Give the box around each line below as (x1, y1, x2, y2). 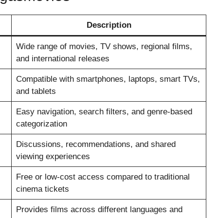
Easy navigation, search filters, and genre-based (16, 107, 192, 116)
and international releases (16, 54, 109, 63)
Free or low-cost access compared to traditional (16, 172, 190, 182)
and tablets (16, 87, 56, 96)
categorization (16, 119, 67, 128)
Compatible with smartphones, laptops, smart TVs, (16, 74, 200, 84)
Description (86, 20, 131, 30)
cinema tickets (16, 184, 69, 194)
